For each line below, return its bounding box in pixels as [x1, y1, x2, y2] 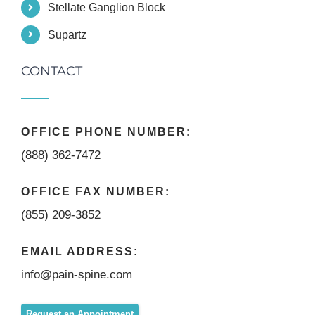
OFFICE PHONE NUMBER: [21, 126, 191, 139]
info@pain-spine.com [21, 268, 132, 282]
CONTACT [21, 63, 82, 79]
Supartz [48, 28, 87, 41]
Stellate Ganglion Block [48, 1, 166, 14]
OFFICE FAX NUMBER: [21, 186, 170, 198]
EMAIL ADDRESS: [21, 245, 139, 258]
